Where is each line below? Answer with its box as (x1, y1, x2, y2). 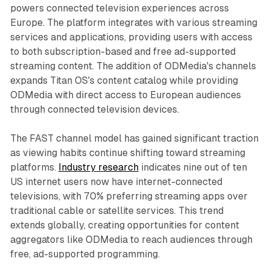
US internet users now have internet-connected (10, 176, 222, 188)
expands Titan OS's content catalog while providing (10, 75, 238, 87)
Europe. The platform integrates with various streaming (10, 17, 257, 29)
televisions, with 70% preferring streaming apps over (10, 190, 248, 202)
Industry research (58, 162, 139, 174)
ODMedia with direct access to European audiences (10, 89, 241, 101)
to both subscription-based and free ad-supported (10, 46, 236, 58)
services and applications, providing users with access (10, 31, 253, 43)
